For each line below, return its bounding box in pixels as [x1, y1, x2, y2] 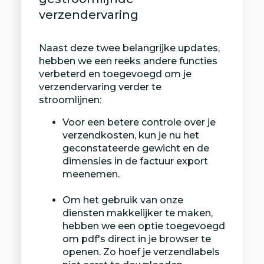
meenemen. [62, 168, 120, 180]
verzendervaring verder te [38, 81, 161, 93]
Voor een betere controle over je [62, 116, 216, 128]
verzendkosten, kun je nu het [62, 129, 199, 141]
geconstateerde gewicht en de [62, 142, 209, 154]
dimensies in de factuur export [62, 155, 208, 167]
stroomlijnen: [38, 94, 101, 105]
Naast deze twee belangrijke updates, [38, 42, 220, 54]
